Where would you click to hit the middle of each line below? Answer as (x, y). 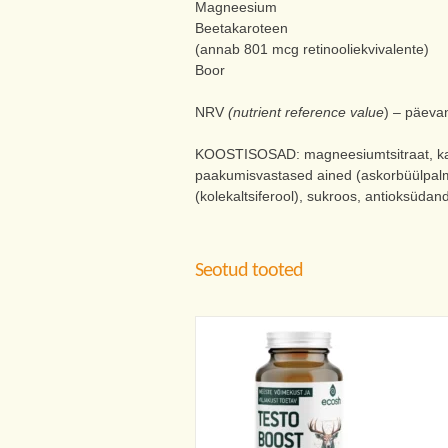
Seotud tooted (248, 271)
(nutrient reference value (305, 112)
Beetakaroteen (241, 28)
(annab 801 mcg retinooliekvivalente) (311, 49)
